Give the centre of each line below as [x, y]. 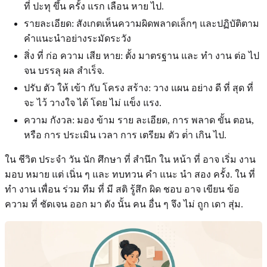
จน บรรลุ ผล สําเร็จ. [64, 70]
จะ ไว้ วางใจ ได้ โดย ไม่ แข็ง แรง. [93, 103]
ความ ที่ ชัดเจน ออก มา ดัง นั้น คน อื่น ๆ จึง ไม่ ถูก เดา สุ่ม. [124, 204]
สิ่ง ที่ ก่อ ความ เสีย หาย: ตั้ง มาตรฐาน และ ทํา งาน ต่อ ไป [142, 55]
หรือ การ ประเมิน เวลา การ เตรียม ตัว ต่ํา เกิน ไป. [125, 135]
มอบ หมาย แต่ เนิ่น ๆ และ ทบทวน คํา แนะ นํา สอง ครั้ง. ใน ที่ [130, 174]
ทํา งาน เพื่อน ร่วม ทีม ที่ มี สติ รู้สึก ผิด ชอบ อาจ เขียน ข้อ [122, 189]
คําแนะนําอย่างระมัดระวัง [77, 38]
